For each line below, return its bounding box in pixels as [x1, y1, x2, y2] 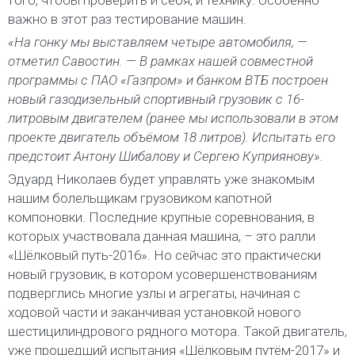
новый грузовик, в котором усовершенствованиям [8, 265, 317, 282]
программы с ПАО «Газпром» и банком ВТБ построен [8, 71, 328, 88]
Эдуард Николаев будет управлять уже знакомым [8, 170, 315, 187]
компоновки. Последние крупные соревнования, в [8, 208, 315, 225]
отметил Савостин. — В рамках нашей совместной [8, 52, 313, 69]
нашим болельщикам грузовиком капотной [8, 189, 272, 206]
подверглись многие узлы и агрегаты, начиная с [8, 284, 300, 301]
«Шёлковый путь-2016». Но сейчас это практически [8, 246, 321, 263]
